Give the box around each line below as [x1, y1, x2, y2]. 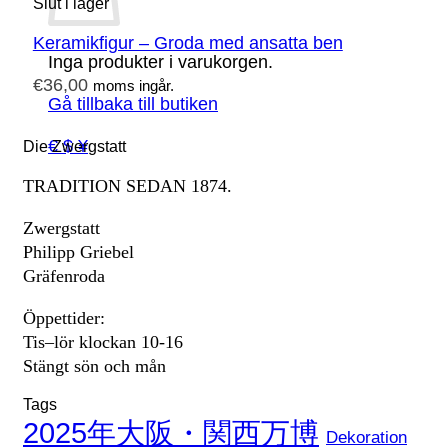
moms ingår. [92, 77, 174, 94]
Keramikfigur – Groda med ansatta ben [32, 33, 343, 53]
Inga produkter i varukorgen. [48, 52, 273, 72]
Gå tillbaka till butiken [48, 94, 218, 114]
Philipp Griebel [23, 242, 134, 263]
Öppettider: [23, 308, 105, 329]
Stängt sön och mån [23, 356, 166, 377]
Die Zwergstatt [23, 138, 126, 156]
